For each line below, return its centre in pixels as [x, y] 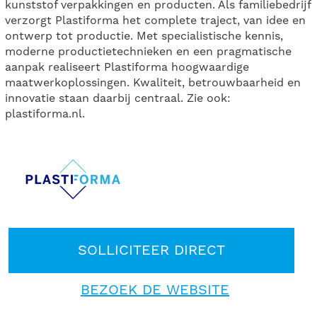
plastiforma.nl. [45, 114]
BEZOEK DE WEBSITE [155, 290]
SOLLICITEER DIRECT [151, 250]
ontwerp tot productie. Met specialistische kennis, [144, 36]
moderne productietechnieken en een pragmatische [149, 52]
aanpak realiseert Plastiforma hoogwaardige [127, 67]
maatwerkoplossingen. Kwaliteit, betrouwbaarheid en [153, 83]
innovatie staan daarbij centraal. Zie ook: [118, 98]
